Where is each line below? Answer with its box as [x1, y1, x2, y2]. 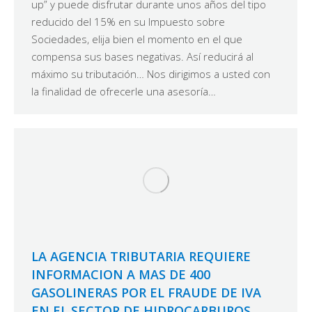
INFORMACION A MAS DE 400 [31, 266, 210, 283]
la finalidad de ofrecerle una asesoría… [31, 84, 216, 98]
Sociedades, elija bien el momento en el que [31, 31, 242, 46]
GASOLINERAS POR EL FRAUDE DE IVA [31, 284, 261, 302]
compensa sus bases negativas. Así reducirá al [31, 49, 253, 63]
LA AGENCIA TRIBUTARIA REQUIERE [31, 248, 251, 265]
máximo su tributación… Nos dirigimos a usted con [31, 66, 270, 81]
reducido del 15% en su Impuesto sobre [31, 14, 225, 29]
